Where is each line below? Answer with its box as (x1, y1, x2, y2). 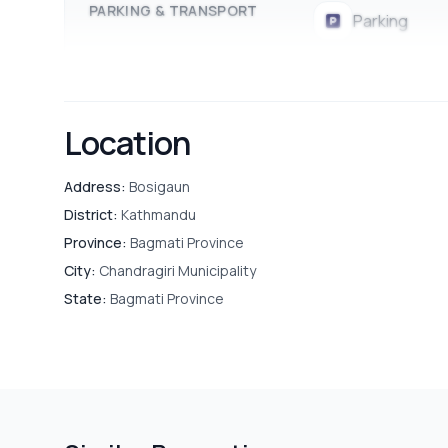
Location (64, 120, 191, 165)
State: (64, 288, 107, 308)
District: (64, 204, 118, 224)
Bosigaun (126, 176, 190, 196)
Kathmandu (118, 204, 196, 224)
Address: (64, 176, 126, 196)
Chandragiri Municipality (96, 260, 256, 280)
